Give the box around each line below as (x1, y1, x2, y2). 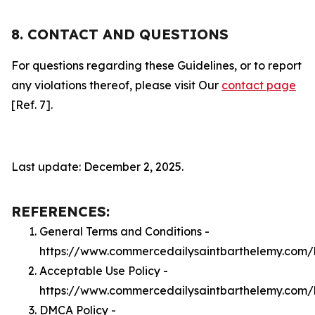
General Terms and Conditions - (39, 224, 210, 238)
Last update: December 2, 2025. (11, 160, 184, 174)
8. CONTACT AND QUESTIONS (11, 25, 229, 43)
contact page (221, 78, 296, 92)
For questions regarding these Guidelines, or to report (11, 58, 302, 72)
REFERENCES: (11, 202, 110, 220)
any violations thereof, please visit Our (11, 78, 221, 92)
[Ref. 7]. (11, 98, 53, 112)
